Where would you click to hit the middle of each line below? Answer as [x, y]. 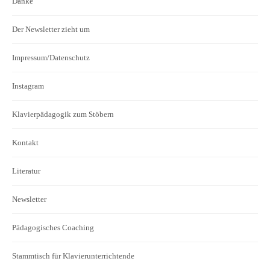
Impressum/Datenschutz [51, 57]
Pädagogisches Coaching [53, 227]
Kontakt [25, 142]
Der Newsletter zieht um [51, 29]
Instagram [28, 86]
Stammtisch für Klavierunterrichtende [73, 256]
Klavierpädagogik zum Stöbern [63, 114]
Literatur [26, 171]
